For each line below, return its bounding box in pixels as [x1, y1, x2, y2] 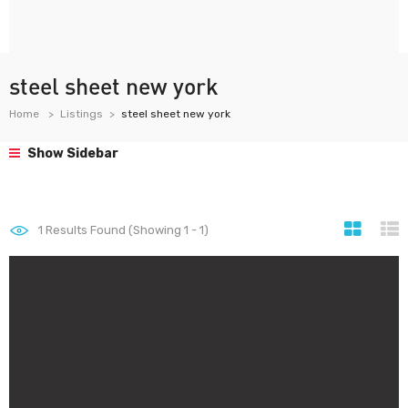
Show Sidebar [25, 146, 118, 161]
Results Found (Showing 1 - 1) [43, 223, 209, 237]
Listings [60, 107, 103, 120]
